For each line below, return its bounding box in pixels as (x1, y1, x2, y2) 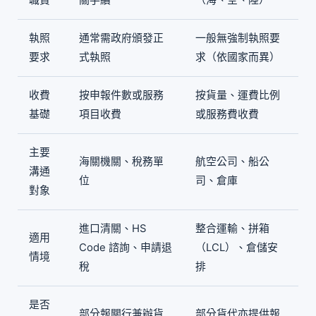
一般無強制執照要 (195, 31, 280, 44)
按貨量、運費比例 (195, 88, 280, 102)
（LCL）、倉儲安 (195, 241, 278, 254)
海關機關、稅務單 (79, 154, 164, 168)
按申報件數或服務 (79, 88, 164, 102)
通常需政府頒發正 (79, 31, 164, 44)
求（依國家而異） (195, 50, 280, 63)
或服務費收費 (195, 107, 259, 121)
